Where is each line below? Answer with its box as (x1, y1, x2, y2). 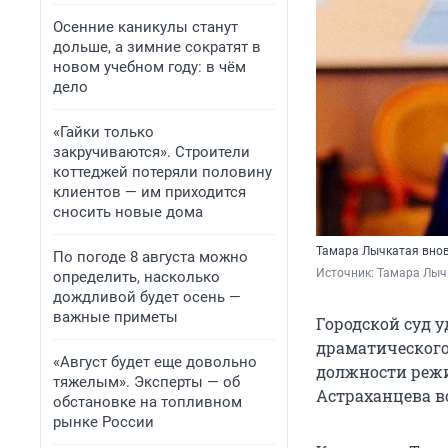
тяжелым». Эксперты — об (53, 373, 240, 391)
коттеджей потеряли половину (53, 163, 272, 181)
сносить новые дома (53, 203, 203, 221)
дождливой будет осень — (53, 288, 241, 306)
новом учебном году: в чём (53, 58, 246, 76)
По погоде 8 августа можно (53, 248, 248, 266)
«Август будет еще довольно (53, 353, 257, 371)
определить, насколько (53, 268, 220, 286)
